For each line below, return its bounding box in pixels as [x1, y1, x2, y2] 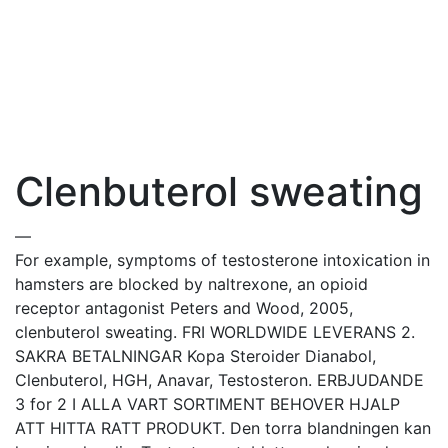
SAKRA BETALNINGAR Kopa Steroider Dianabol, [15, 346, 376, 366]
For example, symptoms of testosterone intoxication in [15, 250, 430, 270]
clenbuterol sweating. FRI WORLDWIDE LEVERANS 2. [15, 322, 415, 342]
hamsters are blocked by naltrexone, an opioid [15, 274, 368, 294]
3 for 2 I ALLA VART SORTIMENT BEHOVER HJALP [15, 394, 400, 414]
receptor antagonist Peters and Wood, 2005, [15, 298, 353, 318]
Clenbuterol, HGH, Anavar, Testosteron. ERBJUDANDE [15, 370, 424, 390]
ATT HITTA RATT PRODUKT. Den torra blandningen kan [15, 418, 431, 438]
